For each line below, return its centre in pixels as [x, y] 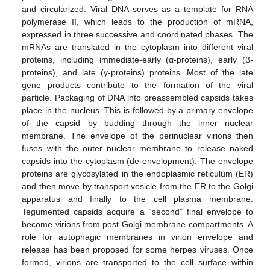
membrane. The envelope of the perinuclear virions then [137, 135]
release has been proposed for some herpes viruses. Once [137, 249]
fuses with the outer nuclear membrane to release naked [137, 148]
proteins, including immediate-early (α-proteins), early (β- [137, 59]
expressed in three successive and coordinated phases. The [137, 34]
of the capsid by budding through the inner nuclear [137, 123]
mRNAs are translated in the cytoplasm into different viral [137, 47]
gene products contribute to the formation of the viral [137, 85]
